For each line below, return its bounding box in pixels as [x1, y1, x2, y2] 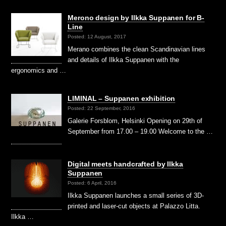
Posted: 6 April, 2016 [68, 180, 117, 186]
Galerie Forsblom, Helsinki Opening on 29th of [68, 117, 203, 125]
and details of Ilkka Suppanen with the [68, 56, 180, 64]
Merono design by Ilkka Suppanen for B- [68, 13, 204, 22]
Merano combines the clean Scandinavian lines [68, 45, 206, 53]
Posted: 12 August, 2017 [68, 34, 127, 40]
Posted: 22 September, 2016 [68, 105, 136, 111]
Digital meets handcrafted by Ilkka [68, 160, 183, 168]
